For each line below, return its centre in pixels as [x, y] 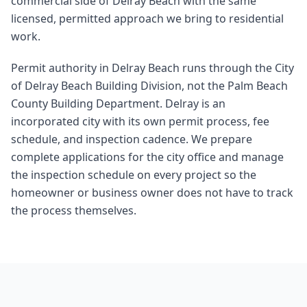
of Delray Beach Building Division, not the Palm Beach [149, 86]
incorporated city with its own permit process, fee [140, 121]
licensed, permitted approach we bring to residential [147, 19]
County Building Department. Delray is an [118, 103]
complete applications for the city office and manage [147, 157]
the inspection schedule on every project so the [134, 175]
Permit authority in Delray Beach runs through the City [152, 68]
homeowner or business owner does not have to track [152, 193]
